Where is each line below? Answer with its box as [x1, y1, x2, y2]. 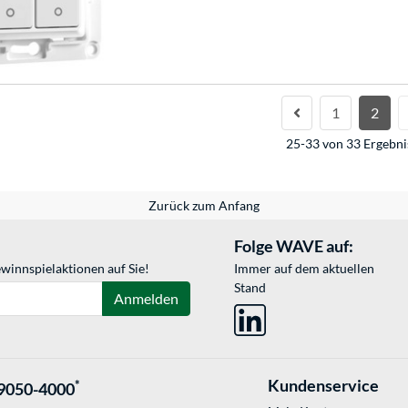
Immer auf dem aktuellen [234, 260, 375, 276]
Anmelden [114, 289, 178, 307]
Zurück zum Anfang [148, 197, 260, 213]
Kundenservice [267, 374, 379, 395]
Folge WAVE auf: [234, 235, 354, 256]
